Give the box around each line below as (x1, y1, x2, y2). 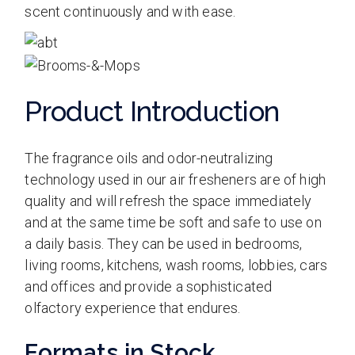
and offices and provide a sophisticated (25, 277, 273, 295)
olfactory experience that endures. (25, 299, 241, 316)
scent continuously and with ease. (25, 3, 236, 20)
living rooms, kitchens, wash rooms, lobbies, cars (25, 256, 328, 273)
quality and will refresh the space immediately (25, 192, 312, 209)
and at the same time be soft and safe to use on (25, 213, 322, 231)
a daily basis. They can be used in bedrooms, (25, 235, 303, 252)
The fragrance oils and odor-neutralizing (25, 149, 273, 166)
